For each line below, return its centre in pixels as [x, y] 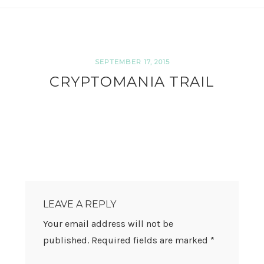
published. [66, 240]
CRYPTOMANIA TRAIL [132, 82]
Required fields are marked [151, 240]
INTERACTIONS [65, 198]
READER [47, 186]
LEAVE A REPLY [79, 204]
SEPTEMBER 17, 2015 [132, 62]
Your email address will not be [108, 223]
